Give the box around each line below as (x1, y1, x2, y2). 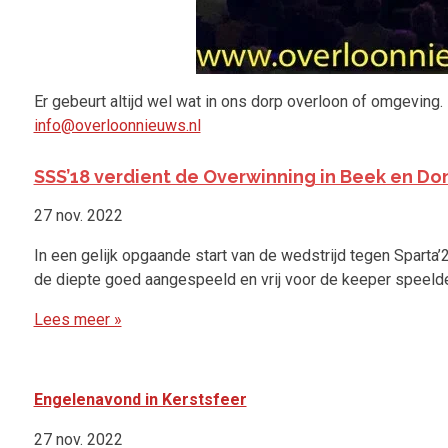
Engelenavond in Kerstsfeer (33, 390, 247, 410)
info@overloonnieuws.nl (33, 116, 201, 136)
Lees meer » (33, 310, 122, 330)
